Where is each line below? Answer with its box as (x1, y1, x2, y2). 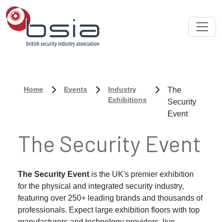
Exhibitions (108, 96, 147, 104)
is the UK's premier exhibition (91, 170, 194, 178)
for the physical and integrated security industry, (18, 182, 184, 190)
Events (64, 85, 87, 93)
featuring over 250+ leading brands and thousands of (18, 194, 203, 202)
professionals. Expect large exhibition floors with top (18, 206, 200, 214)
